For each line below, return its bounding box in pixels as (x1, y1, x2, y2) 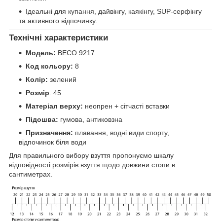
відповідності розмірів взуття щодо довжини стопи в (9, 160, 175, 169)
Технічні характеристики (9, 33, 108, 43)
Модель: (26, 48, 56, 57)
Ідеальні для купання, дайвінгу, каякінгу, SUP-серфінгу (26, 7, 202, 16)
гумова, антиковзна (58, 115, 122, 123)
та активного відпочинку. (19, 17, 97, 25)
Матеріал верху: (26, 102, 83, 110)
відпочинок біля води (19, 138, 86, 146)
